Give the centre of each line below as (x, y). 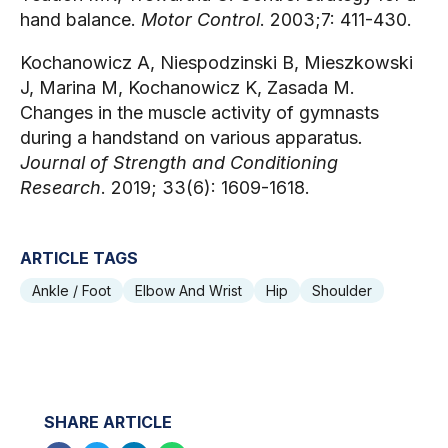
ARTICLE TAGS (79, 257)
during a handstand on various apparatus (189, 137)
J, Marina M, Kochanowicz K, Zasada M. (187, 87)
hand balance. (80, 19)
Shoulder (342, 290)
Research (60, 187)
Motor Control (200, 19)
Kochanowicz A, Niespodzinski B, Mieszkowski (216, 62)
